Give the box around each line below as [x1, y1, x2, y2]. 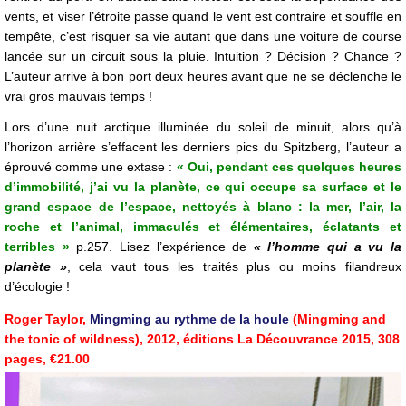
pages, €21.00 [5, 352, 90, 367]
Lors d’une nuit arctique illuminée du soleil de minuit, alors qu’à [5, 120, 401, 135]
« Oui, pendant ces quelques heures [176, 159, 401, 175]
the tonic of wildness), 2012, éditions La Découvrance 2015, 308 [5, 332, 400, 347]
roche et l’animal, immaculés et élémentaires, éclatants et [5, 219, 401, 235]
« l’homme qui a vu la [253, 239, 402, 255]
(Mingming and [289, 312, 386, 327]
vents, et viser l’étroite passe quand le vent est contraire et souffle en [5, 9, 401, 24]
